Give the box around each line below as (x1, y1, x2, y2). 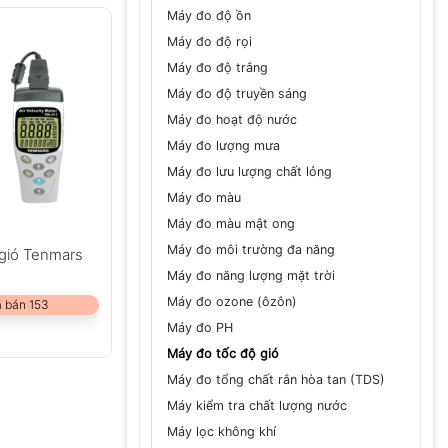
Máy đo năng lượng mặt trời (167, 267, 335, 283)
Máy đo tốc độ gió (167, 345, 279, 361)
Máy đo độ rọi (167, 33, 252, 49)
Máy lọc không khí (167, 423, 276, 439)
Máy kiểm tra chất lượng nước (167, 397, 347, 413)
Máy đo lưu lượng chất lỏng (167, 163, 332, 179)
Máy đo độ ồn (167, 7, 251, 23)
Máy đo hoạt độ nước (167, 111, 297, 127)
